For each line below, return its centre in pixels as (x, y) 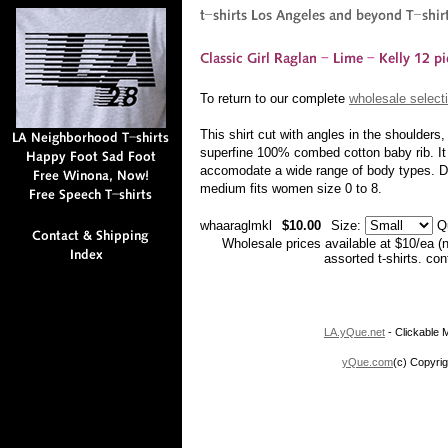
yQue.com (367, 362)
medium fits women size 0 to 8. (291, 188)
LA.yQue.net (354, 332)
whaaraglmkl (236, 225)
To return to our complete (274, 98)
